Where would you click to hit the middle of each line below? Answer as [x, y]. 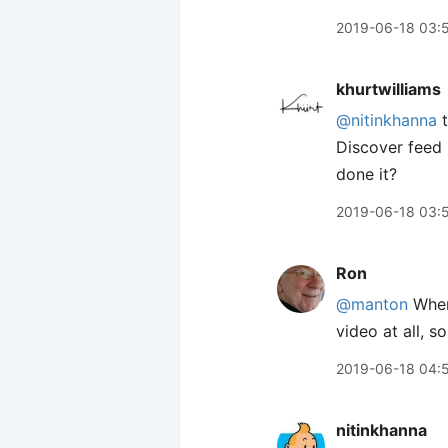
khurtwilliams [388, 89]
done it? [366, 174]
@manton [372, 304]
